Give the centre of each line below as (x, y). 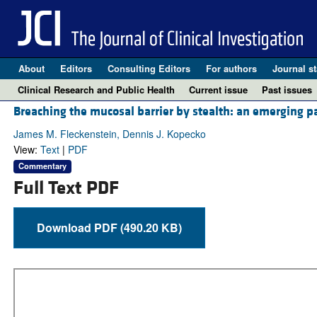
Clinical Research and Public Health (96, 90)
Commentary (42, 166)
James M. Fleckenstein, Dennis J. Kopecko (109, 134)
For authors (231, 68)
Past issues (287, 90)
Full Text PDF (66, 188)
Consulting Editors (149, 68)
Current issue (218, 90)
